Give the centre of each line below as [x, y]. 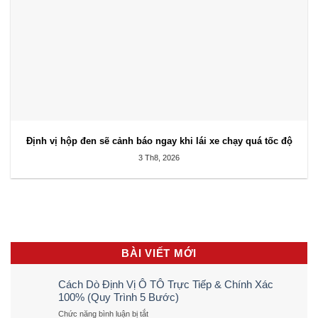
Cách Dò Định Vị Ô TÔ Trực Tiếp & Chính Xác [166, 284]
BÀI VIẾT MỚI [159, 253]
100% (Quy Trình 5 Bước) [119, 297]
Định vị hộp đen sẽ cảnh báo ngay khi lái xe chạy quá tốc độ [159, 141]
